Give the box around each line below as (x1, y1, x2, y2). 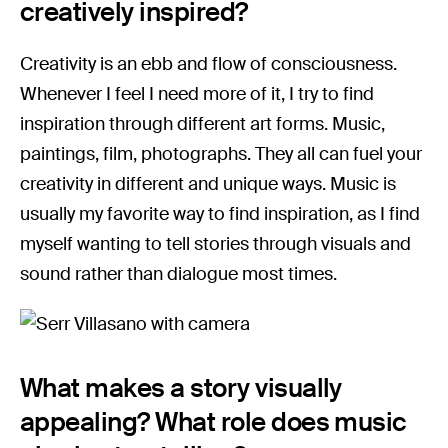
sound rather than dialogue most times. (20, 262, 338, 287)
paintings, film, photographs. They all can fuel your (20, 142, 423, 167)
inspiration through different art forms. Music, (20, 112, 386, 137)
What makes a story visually (20, 371, 342, 406)
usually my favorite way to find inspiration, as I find (20, 202, 421, 227)
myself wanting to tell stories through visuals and (20, 232, 412, 257)
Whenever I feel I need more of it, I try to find (20, 82, 375, 107)
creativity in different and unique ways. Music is (20, 172, 397, 197)
